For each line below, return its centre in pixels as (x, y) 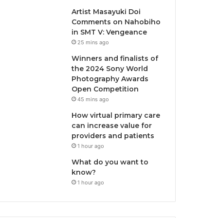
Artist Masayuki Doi (106, 12)
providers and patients (113, 136)
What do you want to (110, 162)
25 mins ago (93, 42)
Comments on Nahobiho (116, 22)
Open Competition (105, 89)
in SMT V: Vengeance (109, 32)
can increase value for (112, 126)
